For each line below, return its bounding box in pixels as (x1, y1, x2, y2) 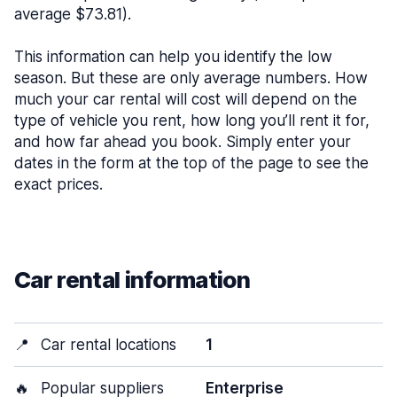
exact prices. (14, 175, 103, 193)
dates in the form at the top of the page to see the (14, 154, 369, 172)
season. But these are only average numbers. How (14, 69, 368, 87)
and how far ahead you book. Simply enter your (14, 133, 351, 151)
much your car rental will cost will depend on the (14, 90, 357, 108)
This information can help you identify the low (14, 48, 332, 66)
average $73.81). (14, 5, 131, 23)
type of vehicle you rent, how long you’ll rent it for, (14, 112, 370, 129)
